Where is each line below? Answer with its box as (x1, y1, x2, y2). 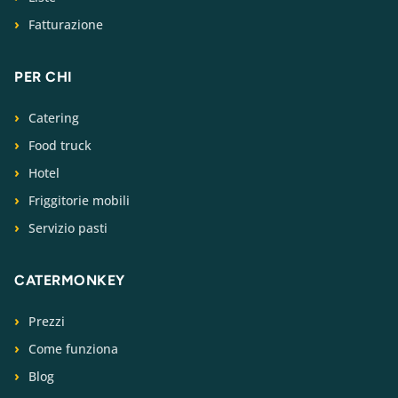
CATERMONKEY (14, 272, 125, 290)
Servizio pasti (28, 219, 107, 237)
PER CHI (14, 68, 73, 86)
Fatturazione (28, 16, 103, 34)
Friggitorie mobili (28, 192, 130, 210)
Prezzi (28, 313, 65, 330)
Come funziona (28, 340, 118, 358)
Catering (28, 109, 79, 127)
